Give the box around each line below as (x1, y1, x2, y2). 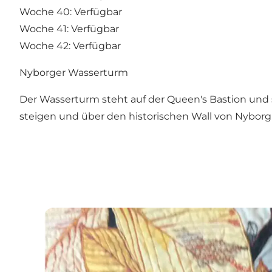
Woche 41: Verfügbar (19, 22, 119, 35)
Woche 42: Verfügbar (19, 39, 121, 52)
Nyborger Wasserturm (19, 66, 128, 78)
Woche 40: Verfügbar (19, 5, 122, 18)
